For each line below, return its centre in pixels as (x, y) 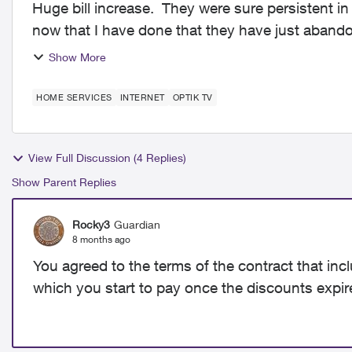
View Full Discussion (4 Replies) (107, 158)
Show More (77, 57)
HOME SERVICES (74, 97)
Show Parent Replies (64, 182)
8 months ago (101, 239)
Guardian (137, 224)
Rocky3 (91, 224)
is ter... (53, 52)
